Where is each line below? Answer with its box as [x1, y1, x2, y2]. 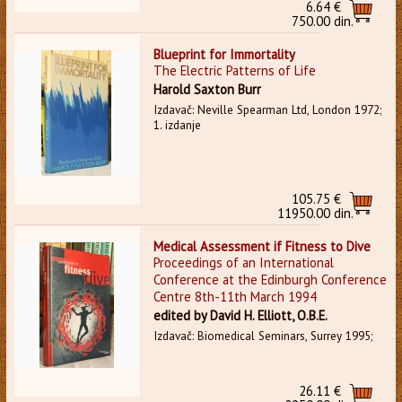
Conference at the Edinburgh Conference [153, 270, 387, 288]
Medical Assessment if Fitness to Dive [153, 237, 371, 255]
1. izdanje [153, 117, 201, 133]
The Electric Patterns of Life [153, 61, 316, 79]
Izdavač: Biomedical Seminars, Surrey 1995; [153, 328, 372, 344]
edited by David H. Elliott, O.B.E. [153, 306, 328, 324]
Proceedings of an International [153, 253, 334, 271]
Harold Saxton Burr [153, 80, 261, 98]
